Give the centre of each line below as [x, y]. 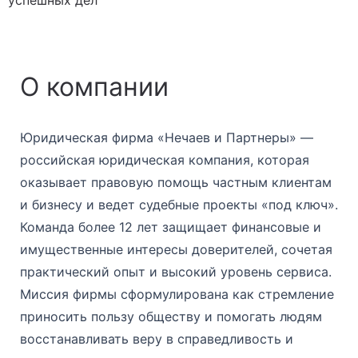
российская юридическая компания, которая [165, 159]
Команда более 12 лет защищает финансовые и [171, 227]
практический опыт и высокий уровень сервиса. [176, 271]
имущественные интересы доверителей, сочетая [176, 249]
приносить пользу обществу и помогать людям [171, 316]
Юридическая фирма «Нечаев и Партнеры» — [167, 137]
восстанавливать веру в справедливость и [157, 338]
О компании [94, 86]
